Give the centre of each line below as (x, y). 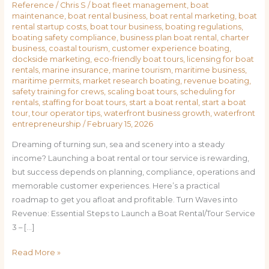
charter (234, 38)
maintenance (38, 16)
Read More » (36, 253)
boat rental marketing (192, 16)
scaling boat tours (142, 92)
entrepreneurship (46, 124)
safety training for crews (58, 92)
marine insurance (75, 70)
